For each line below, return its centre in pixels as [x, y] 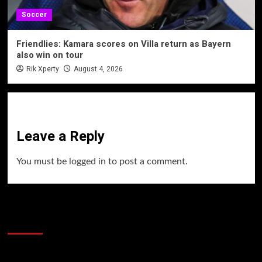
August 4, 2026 [98, 69]
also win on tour [49, 55]
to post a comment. [146, 161]
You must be [42, 161]
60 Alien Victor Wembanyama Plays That [116, 205]
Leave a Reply [60, 136]
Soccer [34, 14]
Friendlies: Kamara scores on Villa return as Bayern [123, 44]
